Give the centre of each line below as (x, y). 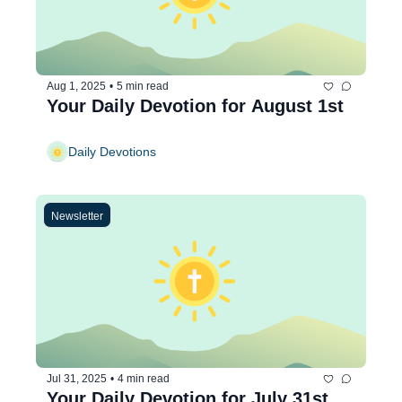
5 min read (143, 87)
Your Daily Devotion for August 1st (195, 105)
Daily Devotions (112, 152)
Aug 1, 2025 (76, 87)
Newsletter (77, 216)
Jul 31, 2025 (77, 379)
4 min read (144, 379)
